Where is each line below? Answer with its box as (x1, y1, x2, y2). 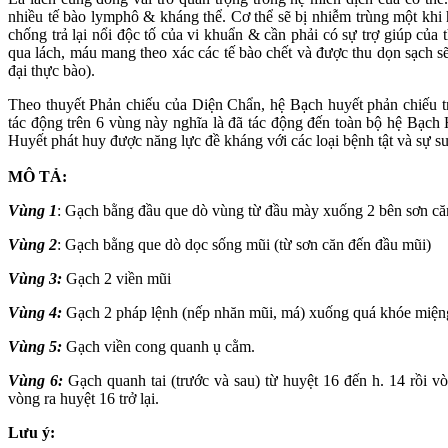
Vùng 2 (8, 236, 57, 254)
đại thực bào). (8, 62, 95, 80)
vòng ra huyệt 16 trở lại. (8, 390, 159, 408)
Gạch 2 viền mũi (62, 270, 171, 288)
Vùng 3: (8, 270, 62, 288)
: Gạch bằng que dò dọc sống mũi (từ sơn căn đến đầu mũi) (57, 236, 431, 254)
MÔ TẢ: (8, 168, 67, 186)
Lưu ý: (8, 424, 55, 442)
